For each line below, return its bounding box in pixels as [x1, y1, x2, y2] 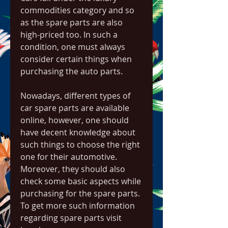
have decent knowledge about [20, 127, 135, 138]
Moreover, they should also [20, 163, 125, 175]
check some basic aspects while [20, 176, 141, 187]
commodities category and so [20, 5, 134, 16]
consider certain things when [20, 53, 132, 65]
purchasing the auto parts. [20, 66, 123, 77]
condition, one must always [20, 41, 125, 52]
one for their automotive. [20, 151, 117, 162]
